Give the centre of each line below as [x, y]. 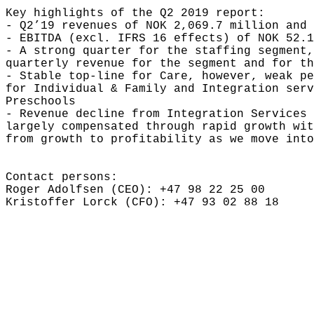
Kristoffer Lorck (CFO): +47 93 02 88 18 [142, 203]
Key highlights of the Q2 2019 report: [135, 13]
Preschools [41, 102]
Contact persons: [62, 177]
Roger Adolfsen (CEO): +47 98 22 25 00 [135, 190]
